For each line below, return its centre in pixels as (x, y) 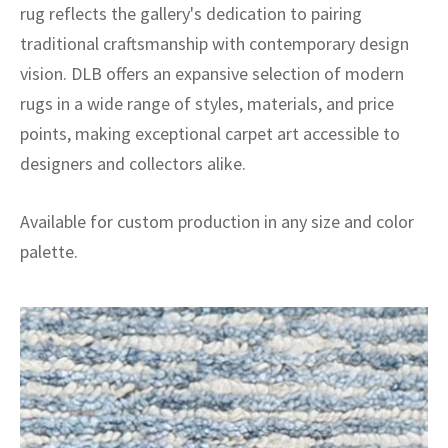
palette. (49, 251)
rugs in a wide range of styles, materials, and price (207, 103)
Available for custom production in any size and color (217, 221)
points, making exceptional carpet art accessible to (210, 133)
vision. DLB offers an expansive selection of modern (212, 73)
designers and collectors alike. (133, 163)
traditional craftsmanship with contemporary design (214, 43)
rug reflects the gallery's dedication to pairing (191, 13)
